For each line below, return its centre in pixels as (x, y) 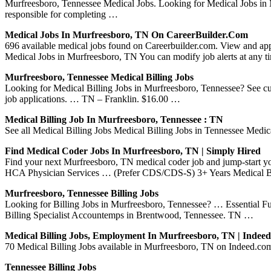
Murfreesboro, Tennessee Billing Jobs (82, 193)
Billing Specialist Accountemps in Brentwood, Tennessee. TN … (129, 215)
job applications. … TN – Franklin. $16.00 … (93, 99)
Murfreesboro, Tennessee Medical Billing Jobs (99, 77)
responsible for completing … (61, 14)
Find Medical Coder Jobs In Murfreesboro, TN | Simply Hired (133, 151)
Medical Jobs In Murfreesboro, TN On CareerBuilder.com (126, 34)
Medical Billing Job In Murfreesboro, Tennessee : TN (114, 119)
